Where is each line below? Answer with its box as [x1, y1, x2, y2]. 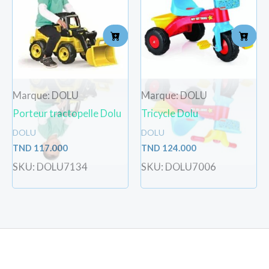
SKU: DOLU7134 [13, 161, 88, 173]
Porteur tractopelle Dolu [13, 107, 121, 119]
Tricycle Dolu [141, 107, 198, 119]
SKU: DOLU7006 [141, 161, 216, 173]
